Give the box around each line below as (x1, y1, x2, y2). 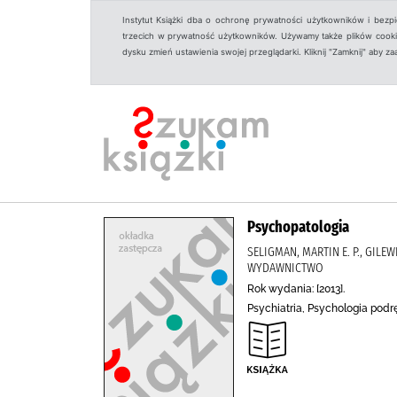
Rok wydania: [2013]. (247, 283, 345, 295)
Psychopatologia (247, 217, 349, 237)
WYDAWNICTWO (247, 260, 323, 276)
